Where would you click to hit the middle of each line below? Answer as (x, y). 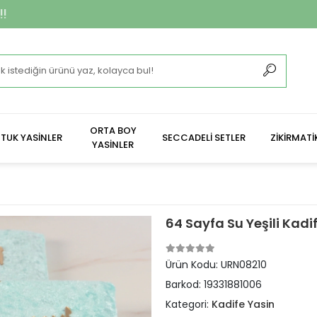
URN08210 (243, 265)
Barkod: (184, 284)
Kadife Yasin (243, 304)
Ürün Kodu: (193, 265)
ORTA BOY (113, 131)
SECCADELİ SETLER (204, 138)
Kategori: (188, 304)
